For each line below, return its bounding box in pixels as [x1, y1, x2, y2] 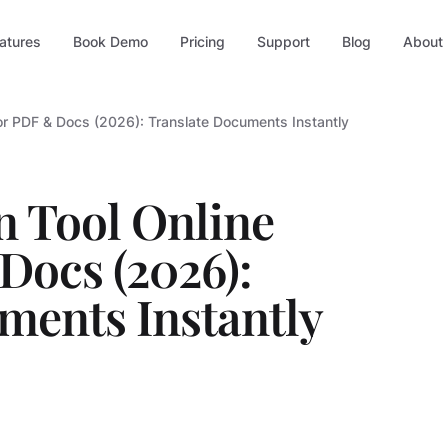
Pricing [179, 33, 225, 50]
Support [256, 33, 310, 50]
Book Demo [72, 33, 148, 50]
